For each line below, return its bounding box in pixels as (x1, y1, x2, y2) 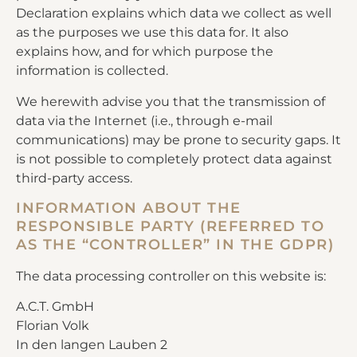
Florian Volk (16, 318, 89, 334)
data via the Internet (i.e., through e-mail (16, 112, 273, 128)
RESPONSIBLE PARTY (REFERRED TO (16, 217, 324, 235)
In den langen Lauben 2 (16, 337, 167, 353)
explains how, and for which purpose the (16, 44, 273, 60)
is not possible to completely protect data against (16, 151, 332, 167)
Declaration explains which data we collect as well (16, 6, 331, 22)
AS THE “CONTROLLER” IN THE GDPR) (16, 235, 334, 253)
